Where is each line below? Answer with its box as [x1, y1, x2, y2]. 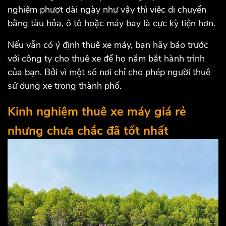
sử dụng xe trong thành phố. [8, 80, 122, 92]
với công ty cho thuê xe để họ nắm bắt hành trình [8, 52, 205, 65]
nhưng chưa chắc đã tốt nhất [8, 123, 168, 139]
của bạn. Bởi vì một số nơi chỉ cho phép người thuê [8, 66, 210, 79]
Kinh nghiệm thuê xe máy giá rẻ [8, 103, 186, 120]
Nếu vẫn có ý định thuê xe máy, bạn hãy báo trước [8, 39, 208, 51]
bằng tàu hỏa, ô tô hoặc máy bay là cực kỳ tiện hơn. [8, 17, 215, 30]
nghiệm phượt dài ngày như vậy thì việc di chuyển [8, 4, 206, 16]
